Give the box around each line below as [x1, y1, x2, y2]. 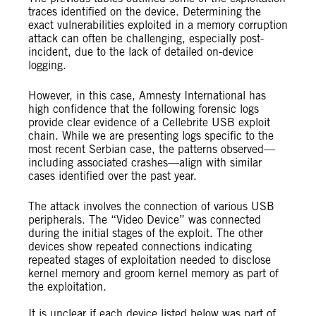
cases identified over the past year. [28, 169, 197, 183]
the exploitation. [28, 280, 107, 293]
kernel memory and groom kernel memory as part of [28, 267, 279, 280]
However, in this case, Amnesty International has [28, 89, 266, 102]
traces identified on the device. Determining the [28, 5, 261, 18]
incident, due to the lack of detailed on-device [28, 45, 253, 59]
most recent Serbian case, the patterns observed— [28, 142, 275, 156]
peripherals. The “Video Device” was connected [28, 213, 261, 226]
